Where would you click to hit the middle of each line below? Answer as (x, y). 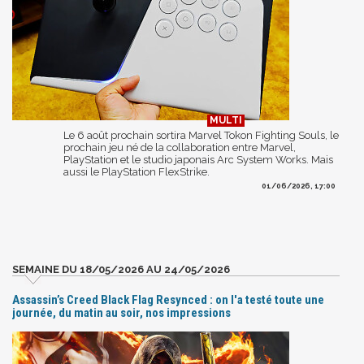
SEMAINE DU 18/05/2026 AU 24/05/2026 (121, 269)
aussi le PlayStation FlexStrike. (136, 171)
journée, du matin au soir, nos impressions (121, 312)
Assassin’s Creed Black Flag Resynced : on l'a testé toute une (168, 299)
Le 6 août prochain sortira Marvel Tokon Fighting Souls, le (201, 135)
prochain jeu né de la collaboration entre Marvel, (180, 147)
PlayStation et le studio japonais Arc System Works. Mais (198, 159)
